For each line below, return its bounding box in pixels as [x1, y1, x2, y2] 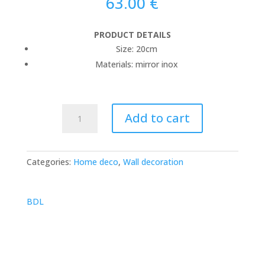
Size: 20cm [115, 43, 157, 54]
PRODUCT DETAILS [93, 29, 171, 40]
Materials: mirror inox [95, 59, 178, 70]
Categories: [26, 156, 71, 167]
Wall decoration [122, 156, 183, 167]
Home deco [73, 156, 118, 167]
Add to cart [125, 110, 190, 126]
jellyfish [61, 104, 91, 116]
